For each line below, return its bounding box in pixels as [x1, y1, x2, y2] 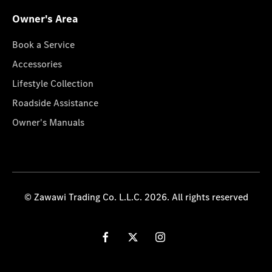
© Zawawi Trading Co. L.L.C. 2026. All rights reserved [24, 190, 248, 203]
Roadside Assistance [12, 96, 98, 109]
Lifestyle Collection [12, 76, 93, 90]
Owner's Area [12, 11, 78, 26]
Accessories [12, 57, 62, 70]
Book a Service [12, 38, 75, 51]
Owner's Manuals [12, 115, 84, 129]
